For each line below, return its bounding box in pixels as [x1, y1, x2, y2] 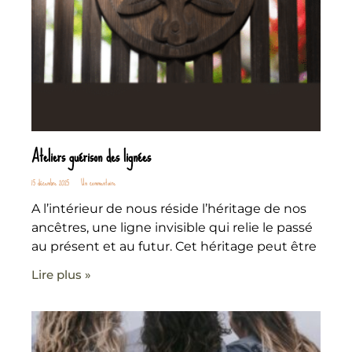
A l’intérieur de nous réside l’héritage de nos [31, 201, 306, 217]
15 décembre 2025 [31, 174, 71, 192]
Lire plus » [31, 267, 91, 283]
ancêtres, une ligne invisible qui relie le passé [31, 220, 313, 236]
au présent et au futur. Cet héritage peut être [31, 239, 317, 255]
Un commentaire [79, 174, 115, 192]
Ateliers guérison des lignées [31, 141, 151, 173]
